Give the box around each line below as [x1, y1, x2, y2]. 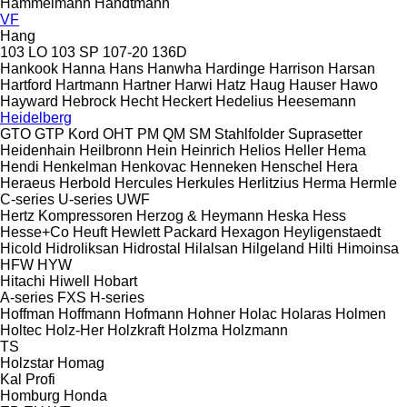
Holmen [335, 305, 386, 322]
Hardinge [205, 60, 265, 76]
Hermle [350, 174, 397, 191]
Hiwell [49, 273, 90, 289]
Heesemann [277, 93, 356, 109]
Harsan [328, 60, 375, 76]
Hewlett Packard [111, 223, 217, 240]
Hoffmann [58, 305, 121, 322]
